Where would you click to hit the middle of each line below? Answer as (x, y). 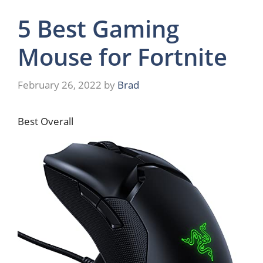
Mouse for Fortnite (122, 57)
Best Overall (45, 121)
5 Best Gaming (98, 29)
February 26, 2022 (60, 85)
